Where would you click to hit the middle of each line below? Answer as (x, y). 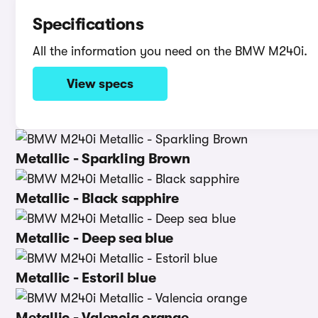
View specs (100, 84)
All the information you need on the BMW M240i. (170, 51)
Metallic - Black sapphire (97, 198)
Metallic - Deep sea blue (94, 238)
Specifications (88, 24)
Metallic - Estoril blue (86, 278)
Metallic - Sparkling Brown (103, 159)
